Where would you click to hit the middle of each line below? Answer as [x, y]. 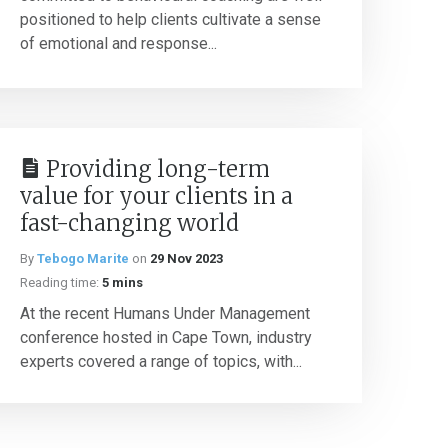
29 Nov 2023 [186, 258]
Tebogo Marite [83, 258]
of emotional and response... [118, 43]
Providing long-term [158, 169]
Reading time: [59, 282]
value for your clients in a [156, 196]
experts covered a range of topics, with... [161, 361]
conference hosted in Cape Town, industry [166, 337]
